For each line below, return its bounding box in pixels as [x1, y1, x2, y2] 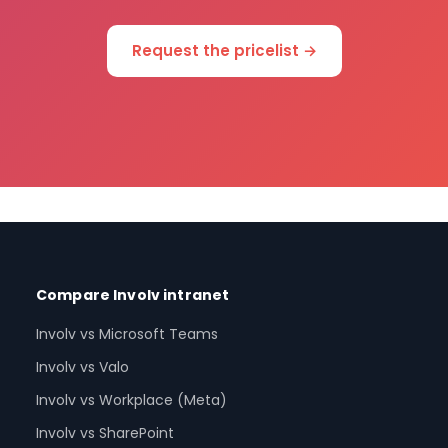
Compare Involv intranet [36, 285, 230, 306]
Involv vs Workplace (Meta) [36, 390, 227, 411]
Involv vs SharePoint [36, 423, 174, 444]
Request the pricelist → [131, 40, 317, 62]
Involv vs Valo [36, 357, 129, 378]
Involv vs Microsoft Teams [36, 324, 218, 345]
